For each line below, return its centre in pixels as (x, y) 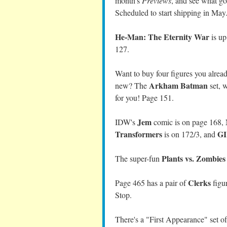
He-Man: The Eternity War (162, 37)
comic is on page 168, (188, 122)
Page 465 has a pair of (152, 183)
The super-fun (138, 158)
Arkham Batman (178, 85)
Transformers (139, 134)
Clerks (199, 183)
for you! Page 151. (144, 98)
